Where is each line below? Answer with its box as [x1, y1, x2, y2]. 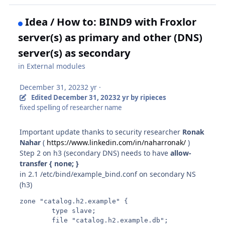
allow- [170, 148, 192, 158]
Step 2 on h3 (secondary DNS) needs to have [20, 148, 171, 158]
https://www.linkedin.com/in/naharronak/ [47, 138, 186, 148]
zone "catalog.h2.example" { [20, 197, 129, 205]
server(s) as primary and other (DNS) [18, 30, 203, 45]
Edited [31, 93, 53, 102]
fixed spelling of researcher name [20, 103, 123, 113]
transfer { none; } [20, 159, 79, 169]
